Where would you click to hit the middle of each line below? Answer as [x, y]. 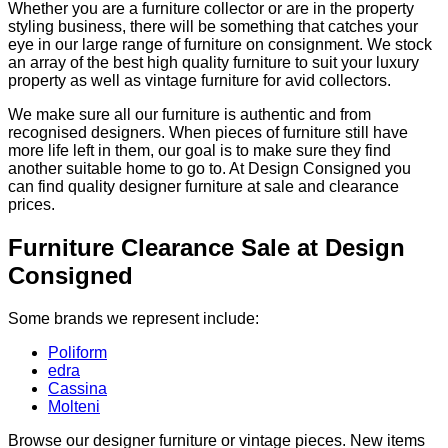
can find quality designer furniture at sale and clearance [203, 187]
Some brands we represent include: [133, 319]
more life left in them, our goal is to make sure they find [199, 151]
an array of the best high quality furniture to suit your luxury [213, 63]
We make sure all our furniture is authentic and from [189, 115]
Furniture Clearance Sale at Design [206, 248]
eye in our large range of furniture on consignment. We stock [220, 45]
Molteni [74, 407]
